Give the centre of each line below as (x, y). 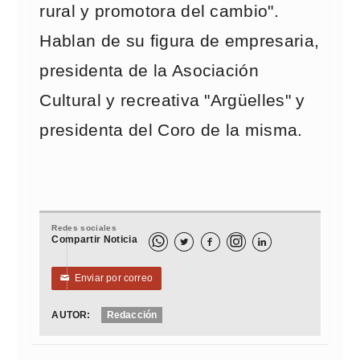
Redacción (132, 315)
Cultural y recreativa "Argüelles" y (172, 100)
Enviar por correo (111, 278)
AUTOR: (71, 315)
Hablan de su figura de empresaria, (180, 41)
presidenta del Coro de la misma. (171, 130)
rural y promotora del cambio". (160, 11)
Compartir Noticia (94, 239)
